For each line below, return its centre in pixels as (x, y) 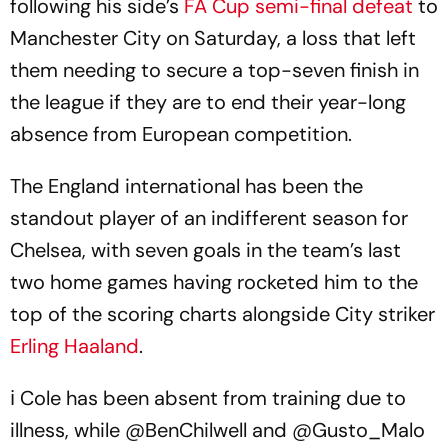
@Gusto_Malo (358, 429)
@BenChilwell (186, 429)
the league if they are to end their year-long (208, 101)
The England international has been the (186, 185)
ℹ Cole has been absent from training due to (208, 397)
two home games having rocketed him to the (214, 281)
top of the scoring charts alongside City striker (222, 313)
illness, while (67, 429)
